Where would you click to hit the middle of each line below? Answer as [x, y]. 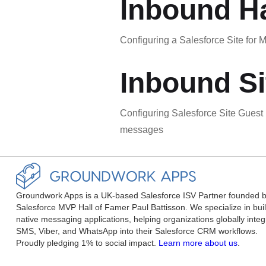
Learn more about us [198, 243]
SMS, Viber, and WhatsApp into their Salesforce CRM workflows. [137, 231]
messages [142, 130]
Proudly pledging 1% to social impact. [87, 243]
